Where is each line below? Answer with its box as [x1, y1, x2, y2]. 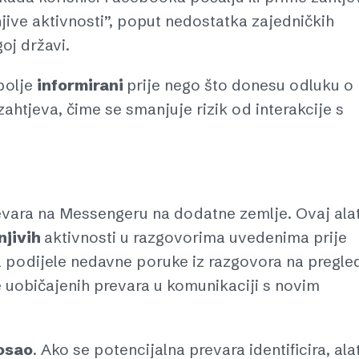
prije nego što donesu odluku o [127, 75, 353, 95]
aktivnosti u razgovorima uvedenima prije [44, 228, 347, 248]
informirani [37, 75, 127, 95]
